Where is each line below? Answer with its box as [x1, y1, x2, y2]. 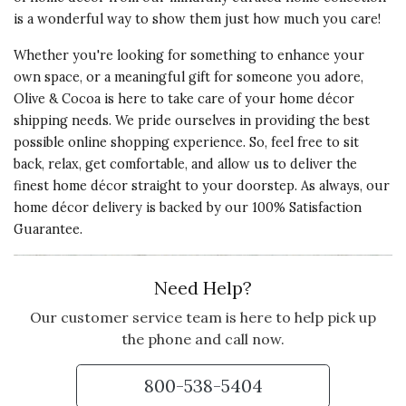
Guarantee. [14, 221, 82, 237]
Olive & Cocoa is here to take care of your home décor [14, 91, 354, 107]
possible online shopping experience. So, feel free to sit [14, 134, 359, 150]
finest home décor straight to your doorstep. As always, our [14, 178, 390, 194]
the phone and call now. [121, 330, 285, 348]
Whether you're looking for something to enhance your [14, 47, 364, 63]
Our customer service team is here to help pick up [30, 308, 376, 326]
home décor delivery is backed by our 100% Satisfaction [14, 199, 362, 216]
